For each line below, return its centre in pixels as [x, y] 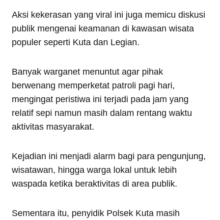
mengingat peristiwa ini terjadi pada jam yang [100, 99]
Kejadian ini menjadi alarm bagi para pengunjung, [109, 156]
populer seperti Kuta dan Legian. [76, 42]
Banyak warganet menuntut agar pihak [87, 71]
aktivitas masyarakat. [53, 126]
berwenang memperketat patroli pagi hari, [93, 85]
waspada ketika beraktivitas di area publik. [95, 183]
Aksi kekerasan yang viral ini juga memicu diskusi [109, 14]
